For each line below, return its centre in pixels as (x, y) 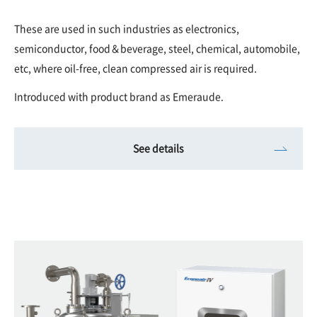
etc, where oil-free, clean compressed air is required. (136, 68)
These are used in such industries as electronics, (127, 28)
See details (158, 148)
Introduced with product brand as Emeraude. (119, 96)
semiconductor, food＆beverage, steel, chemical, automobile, (157, 48)
